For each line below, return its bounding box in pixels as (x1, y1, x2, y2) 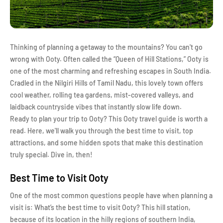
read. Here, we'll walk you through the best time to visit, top (10, 126, 193, 135)
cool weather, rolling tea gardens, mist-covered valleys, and (10, 91, 194, 99)
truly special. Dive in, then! (10, 150, 93, 159)
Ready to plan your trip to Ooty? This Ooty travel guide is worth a (10, 114, 208, 123)
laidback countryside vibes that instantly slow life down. (10, 103, 182, 111)
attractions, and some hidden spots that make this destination (10, 138, 203, 147)
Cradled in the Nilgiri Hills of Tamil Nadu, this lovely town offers (10, 79, 203, 87)
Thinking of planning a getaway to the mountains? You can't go (10, 43, 203, 51)
